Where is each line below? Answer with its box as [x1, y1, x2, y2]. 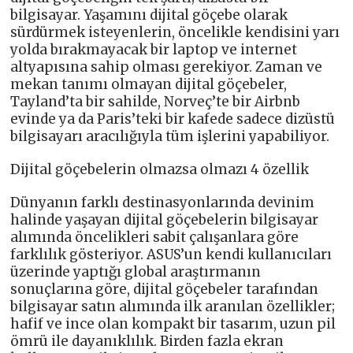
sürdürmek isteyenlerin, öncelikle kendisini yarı [10, 23, 340, 41]
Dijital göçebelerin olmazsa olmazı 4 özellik [10, 160, 310, 178]
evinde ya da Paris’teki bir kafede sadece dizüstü [10, 110, 336, 128]
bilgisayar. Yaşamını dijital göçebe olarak [10, 6, 288, 24]
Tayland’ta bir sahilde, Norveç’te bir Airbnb [10, 92, 301, 110]
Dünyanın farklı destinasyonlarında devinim [10, 193, 315, 211]
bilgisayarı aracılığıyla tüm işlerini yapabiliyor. [10, 127, 330, 145]
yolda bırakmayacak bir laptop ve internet [10, 40, 298, 58]
